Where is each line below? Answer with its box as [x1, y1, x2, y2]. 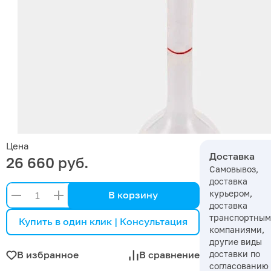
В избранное [17, 249, 79, 261]
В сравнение [139, 249, 200, 261]
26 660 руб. [6, 153, 88, 171]
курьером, [209, 188, 252, 198]
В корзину [108, 189, 158, 201]
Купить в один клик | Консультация [18, 215, 188, 228]
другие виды [209, 236, 262, 247]
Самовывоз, [209, 163, 258, 174]
